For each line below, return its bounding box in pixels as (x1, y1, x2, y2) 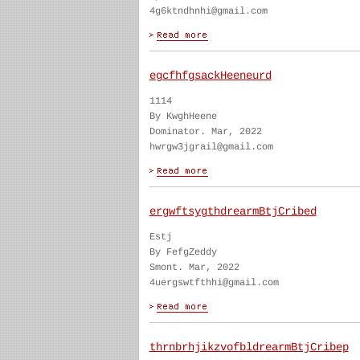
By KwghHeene (149, 111, 217, 122)
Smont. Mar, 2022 (149, 262, 239, 273)
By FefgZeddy (149, 247, 217, 258)
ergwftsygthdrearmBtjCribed (149, 205, 317, 218)
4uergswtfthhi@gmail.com (149, 277, 279, 288)
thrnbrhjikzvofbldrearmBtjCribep (149, 341, 349, 354)
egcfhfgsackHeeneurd (149, 69, 272, 82)
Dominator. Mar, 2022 (149, 126, 262, 137)
